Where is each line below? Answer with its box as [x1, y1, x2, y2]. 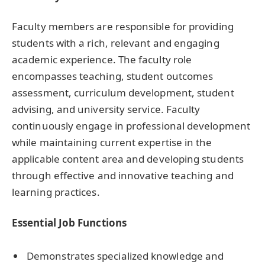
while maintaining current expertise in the [12, 135, 212, 150]
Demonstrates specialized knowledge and [27, 249, 224, 263]
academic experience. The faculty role [12, 53, 192, 67]
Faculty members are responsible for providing [12, 20, 234, 34]
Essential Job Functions [12, 216, 127, 230]
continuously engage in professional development [12, 119, 250, 133]
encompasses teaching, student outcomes [12, 69, 214, 83]
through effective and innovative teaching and [12, 169, 234, 183]
